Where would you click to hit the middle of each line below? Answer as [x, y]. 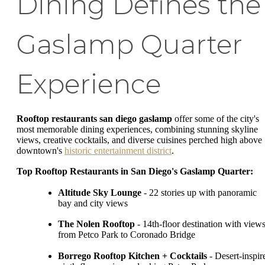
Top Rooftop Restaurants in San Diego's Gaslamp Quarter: [135, 172]
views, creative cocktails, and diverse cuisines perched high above [139, 140]
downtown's [41, 150]
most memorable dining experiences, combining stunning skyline [137, 129]
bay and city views [93, 203]
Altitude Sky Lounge [100, 192]
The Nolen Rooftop [96, 224]
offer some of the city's [216, 118]
